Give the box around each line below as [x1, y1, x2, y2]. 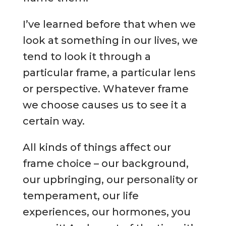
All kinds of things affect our [22, 141, 171, 153]
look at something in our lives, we [22, 34, 198, 46]
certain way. [22, 115, 85, 127]
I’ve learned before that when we [22, 18, 196, 30]
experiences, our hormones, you [22, 205, 191, 218]
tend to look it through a [22, 50, 151, 63]
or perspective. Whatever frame [22, 82, 189, 95]
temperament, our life [22, 189, 139, 202]
